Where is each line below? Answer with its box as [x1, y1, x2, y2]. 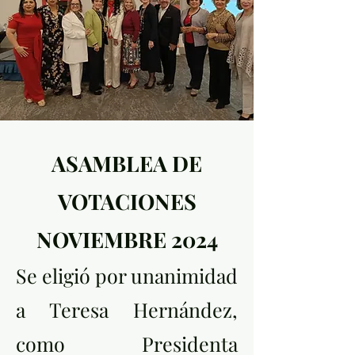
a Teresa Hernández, [16, 296, 238, 323]
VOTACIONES [57, 187, 197, 216]
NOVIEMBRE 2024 [36, 225, 218, 254]
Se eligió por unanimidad [16, 262, 238, 288]
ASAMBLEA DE [52, 149, 202, 177]
